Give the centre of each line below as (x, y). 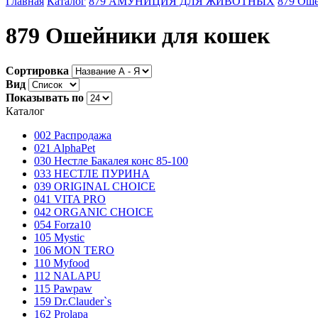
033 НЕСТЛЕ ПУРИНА (92, 173)
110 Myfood (62, 263)
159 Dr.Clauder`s (73, 301)
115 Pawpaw (63, 288)
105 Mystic (59, 237)
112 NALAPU (67, 275)
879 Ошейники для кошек (138, 36)
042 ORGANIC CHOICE (94, 212)
